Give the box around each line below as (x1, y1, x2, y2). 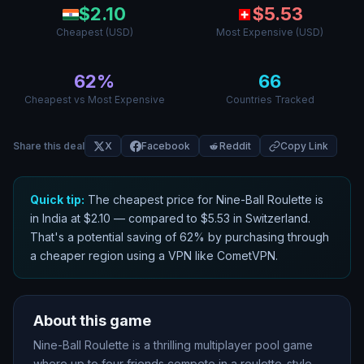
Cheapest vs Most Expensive (24, 93, 165, 106)
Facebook (141, 140, 190, 152)
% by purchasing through (193, 230, 329, 244)
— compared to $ (110, 211, 208, 225)
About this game (33, 312, 151, 329)
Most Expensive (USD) (216, 26, 323, 38)
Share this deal (13, 140, 84, 152)
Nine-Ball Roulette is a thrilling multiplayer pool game (33, 338, 313, 352)
